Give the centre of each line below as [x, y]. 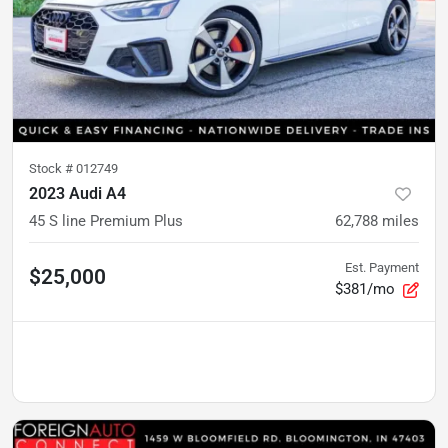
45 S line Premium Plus [106, 220]
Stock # [52, 168]
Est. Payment [382, 267]
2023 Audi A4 [77, 193]
